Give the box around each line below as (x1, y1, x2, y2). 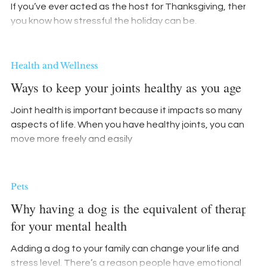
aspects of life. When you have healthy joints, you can (11, 120, 244, 129)
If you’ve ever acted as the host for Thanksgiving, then (11, 2, 249, 11)
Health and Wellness (11, 60, 98, 71)
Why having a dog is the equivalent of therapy (11, 200, 254, 217)
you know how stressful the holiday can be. (11, 16, 197, 26)
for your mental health (11, 217, 127, 234)
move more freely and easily (11, 134, 132, 144)
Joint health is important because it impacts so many (11, 105, 242, 115)
